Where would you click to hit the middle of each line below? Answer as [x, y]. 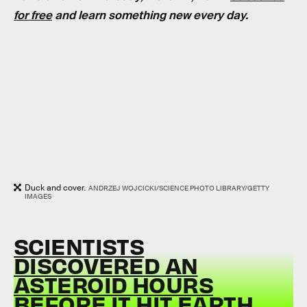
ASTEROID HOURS [113, 284]
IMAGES [38, 196]
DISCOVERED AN [106, 265]
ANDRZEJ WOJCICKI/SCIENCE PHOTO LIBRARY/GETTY [179, 188]
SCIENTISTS [79, 246]
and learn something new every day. [150, 16]
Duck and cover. [55, 187]
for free [33, 16]
